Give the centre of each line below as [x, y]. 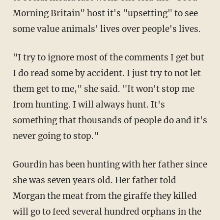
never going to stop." [55, 136]
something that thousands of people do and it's [110, 120]
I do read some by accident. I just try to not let [107, 73]
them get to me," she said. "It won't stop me [103, 89]
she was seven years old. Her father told [94, 180]
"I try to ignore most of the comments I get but [108, 57]
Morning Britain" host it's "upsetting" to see [105, 13]
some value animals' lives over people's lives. [107, 29]
